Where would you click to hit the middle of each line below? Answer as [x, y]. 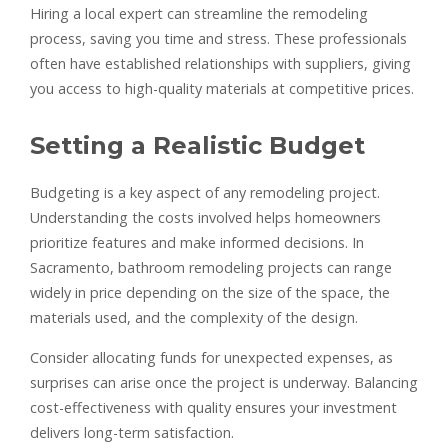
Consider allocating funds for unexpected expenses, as [211, 357]
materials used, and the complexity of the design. [194, 317]
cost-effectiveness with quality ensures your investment [213, 407]
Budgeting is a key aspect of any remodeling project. [205, 192]
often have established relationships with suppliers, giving [220, 63]
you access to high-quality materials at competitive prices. [222, 88]
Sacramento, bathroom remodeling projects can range [211, 267]
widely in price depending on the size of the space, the [210, 292]
